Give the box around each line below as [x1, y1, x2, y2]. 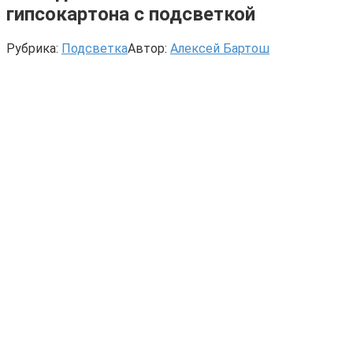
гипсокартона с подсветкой [6, 2, 255, 25]
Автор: [128, 40, 167, 56]
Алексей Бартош [170, 40, 269, 56]
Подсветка [61, 40, 128, 56]
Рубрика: [6, 40, 58, 56]
